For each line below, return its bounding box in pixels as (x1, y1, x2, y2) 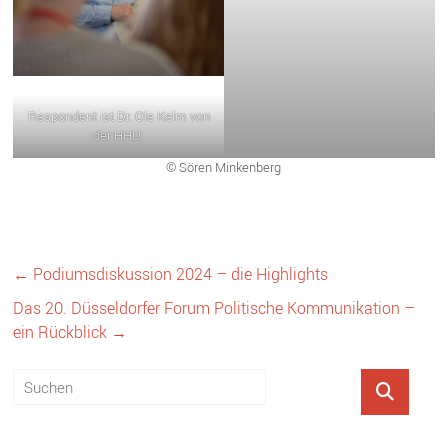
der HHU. (93, 125, 145, 144)
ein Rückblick (13, 320, 112, 343)
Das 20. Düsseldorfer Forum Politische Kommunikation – (13, 296, 416, 319)
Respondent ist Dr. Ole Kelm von (27, 106, 210, 125)
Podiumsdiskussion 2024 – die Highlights (29, 262, 329, 285)
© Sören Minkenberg (166, 157, 282, 176)
